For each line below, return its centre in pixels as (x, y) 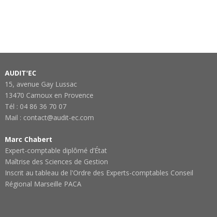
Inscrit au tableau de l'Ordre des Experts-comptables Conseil (99, 173)
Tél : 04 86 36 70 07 (36, 106)
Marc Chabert (29, 139)
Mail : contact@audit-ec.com (49, 117)
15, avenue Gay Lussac (41, 84)
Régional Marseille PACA (43, 184)
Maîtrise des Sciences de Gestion (56, 162)
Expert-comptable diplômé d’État (56, 150)
